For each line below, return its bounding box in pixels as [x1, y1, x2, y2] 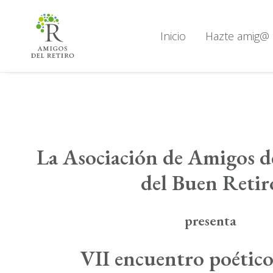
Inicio [160, 29, 186, 43]
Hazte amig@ [205, 29, 269, 43]
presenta [185, 211, 236, 230]
